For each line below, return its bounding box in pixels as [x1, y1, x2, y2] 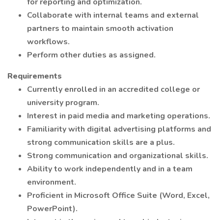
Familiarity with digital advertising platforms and [27, 124, 211, 135]
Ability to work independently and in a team [27, 164, 192, 174]
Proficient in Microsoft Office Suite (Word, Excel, [27, 190, 210, 201]
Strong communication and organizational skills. [27, 150, 208, 161]
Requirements [7, 71, 62, 82]
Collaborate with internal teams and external [27, 10, 199, 21]
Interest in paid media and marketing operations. [27, 110, 210, 121]
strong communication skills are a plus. [27, 137, 175, 148]
